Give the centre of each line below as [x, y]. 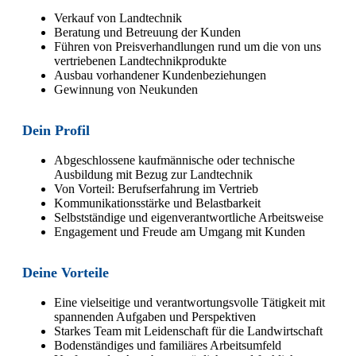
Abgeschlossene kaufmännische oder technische [174, 160]
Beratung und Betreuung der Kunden [147, 32]
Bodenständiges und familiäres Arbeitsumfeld [168, 345]
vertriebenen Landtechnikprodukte [140, 60]
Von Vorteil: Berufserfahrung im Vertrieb [156, 188]
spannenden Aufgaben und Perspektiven [155, 316]
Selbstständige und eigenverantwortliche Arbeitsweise [189, 217]
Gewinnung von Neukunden [126, 89]
